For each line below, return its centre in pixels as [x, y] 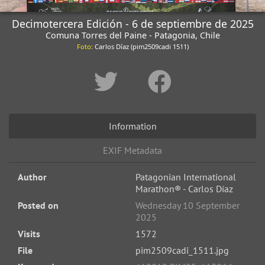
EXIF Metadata [132, 150]
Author [32, 177]
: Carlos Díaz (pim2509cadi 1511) [140, 46]
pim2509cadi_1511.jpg [182, 250]
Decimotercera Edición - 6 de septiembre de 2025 [132, 23]
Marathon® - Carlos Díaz [184, 188]
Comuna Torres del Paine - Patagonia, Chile [132, 35]
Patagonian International [185, 177]
